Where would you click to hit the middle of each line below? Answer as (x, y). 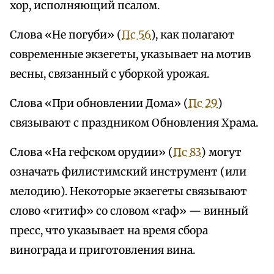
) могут (221, 153)
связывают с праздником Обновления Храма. (134, 123)
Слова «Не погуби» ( (66, 35)
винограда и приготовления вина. (102, 250)
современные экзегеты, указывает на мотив (130, 55)
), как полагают (193, 35)
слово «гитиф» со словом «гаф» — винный (129, 211)
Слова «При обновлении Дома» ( (99, 104)
